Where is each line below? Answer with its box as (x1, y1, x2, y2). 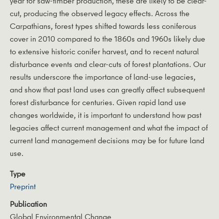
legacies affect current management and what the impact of (10, 122, 208, 133)
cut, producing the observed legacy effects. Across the (10, 7, 190, 19)
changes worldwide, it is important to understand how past (10, 109, 201, 120)
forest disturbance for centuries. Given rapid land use (10, 96, 186, 108)
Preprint (10, 180, 36, 192)
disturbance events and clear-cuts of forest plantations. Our (10, 58, 206, 69)
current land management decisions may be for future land (10, 134, 204, 146)
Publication (10, 198, 47, 209)
